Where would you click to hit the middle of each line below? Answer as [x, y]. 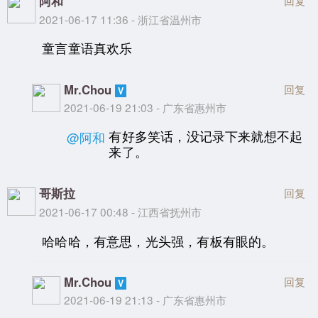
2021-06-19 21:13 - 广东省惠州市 [146, 300]
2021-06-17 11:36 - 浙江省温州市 [120, 19]
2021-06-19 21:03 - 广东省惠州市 [146, 107]
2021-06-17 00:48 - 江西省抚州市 [120, 212]
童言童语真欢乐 [87, 48]
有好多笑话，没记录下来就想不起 [206, 136]
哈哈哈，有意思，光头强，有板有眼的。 [158, 241]
